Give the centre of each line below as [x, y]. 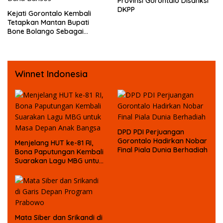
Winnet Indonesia [51, 74]
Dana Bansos [30, 50]
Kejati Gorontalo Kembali [49, 14]
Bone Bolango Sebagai [46, 32]
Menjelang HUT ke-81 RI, [54, 143]
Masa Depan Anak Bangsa [59, 170]
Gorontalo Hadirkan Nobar [162, 141]
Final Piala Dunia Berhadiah [163, 150]
